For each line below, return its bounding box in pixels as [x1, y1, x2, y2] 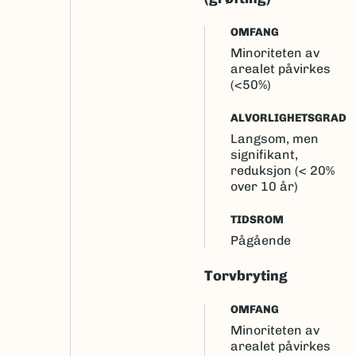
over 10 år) [230, 179, 298, 194]
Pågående [230, 233, 291, 248]
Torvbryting [204, 267, 288, 284]
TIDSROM [230, 213, 284, 226]
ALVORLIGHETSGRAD [230, 111, 346, 125]
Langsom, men [230, 131, 319, 146]
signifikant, [230, 147, 298, 162]
